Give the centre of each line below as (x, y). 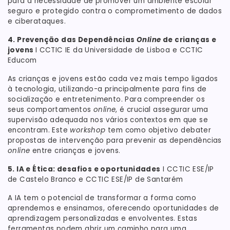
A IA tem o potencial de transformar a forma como (102, 198)
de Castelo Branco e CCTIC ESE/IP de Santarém (95, 179)
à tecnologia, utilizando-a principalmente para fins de (107, 89)
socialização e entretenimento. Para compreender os (107, 99)
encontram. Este (39, 130)
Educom (23, 60)
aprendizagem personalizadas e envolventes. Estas (103, 218)
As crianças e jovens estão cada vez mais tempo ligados (113, 79)
